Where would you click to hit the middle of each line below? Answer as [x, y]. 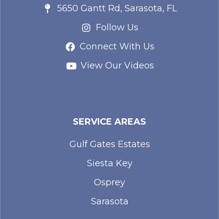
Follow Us [117, 28]
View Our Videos [117, 66]
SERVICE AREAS [109, 122]
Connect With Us [117, 47]
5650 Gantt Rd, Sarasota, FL [117, 9]
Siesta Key [109, 164]
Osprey [109, 183]
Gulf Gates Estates [109, 144]
